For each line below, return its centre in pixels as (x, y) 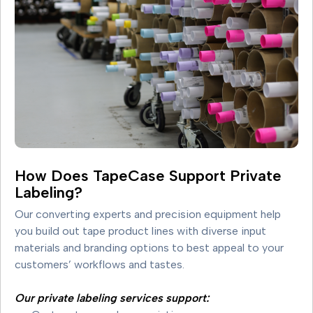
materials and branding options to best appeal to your (149, 248)
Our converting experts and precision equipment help (148, 214)
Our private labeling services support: (112, 298)
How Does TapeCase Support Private (148, 176)
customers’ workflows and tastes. (100, 265)
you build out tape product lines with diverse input (140, 231)
